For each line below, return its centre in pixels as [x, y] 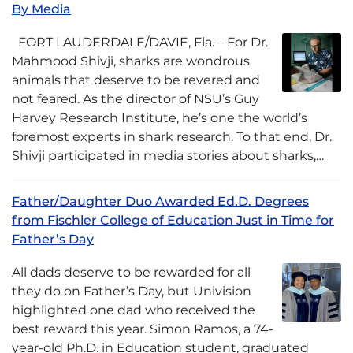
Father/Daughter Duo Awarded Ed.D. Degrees [160, 201]
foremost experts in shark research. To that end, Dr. [172, 137]
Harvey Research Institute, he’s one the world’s [160, 118]
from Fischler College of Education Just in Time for [173, 220]
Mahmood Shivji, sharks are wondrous [131, 61]
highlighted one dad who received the [134, 310]
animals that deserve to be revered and [136, 80]
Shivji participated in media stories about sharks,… [168, 156]
